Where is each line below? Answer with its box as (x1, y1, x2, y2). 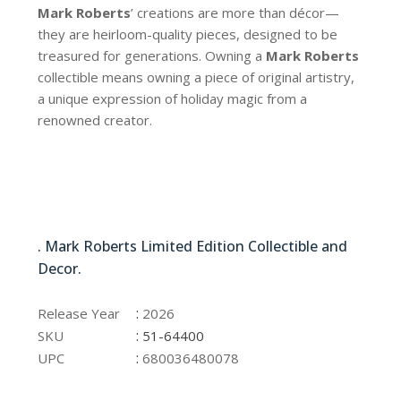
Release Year (38, 304, 121, 323)
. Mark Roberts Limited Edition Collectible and (38, 236, 348, 257)
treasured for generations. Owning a (38, 47, 267, 65)
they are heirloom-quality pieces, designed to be (38, 25, 338, 44)
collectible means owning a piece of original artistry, (38, 68, 355, 87)
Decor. (38, 259, 86, 279)
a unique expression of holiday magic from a (38, 90, 308, 108)
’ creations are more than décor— (131, 4, 340, 22)
